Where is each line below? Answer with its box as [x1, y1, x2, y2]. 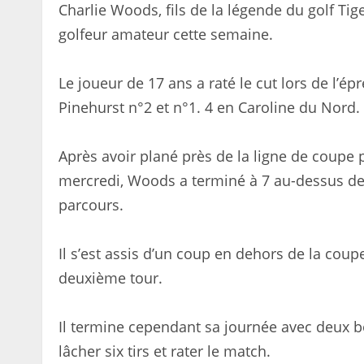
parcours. [58, 195, 123, 215]
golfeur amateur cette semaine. [58, 24, 273, 45]
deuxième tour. [58, 268, 162, 288]
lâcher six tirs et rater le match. [58, 341, 271, 362]
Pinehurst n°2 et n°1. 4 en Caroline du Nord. [58, 97, 360, 118]
